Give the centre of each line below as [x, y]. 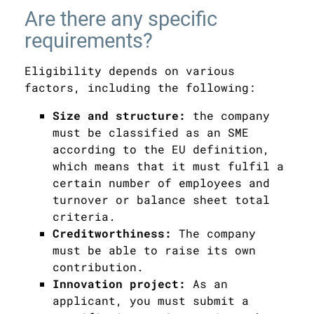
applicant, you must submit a [151, 300]
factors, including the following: [140, 87]
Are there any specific [121, 19]
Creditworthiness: [116, 233]
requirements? [89, 40]
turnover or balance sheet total [161, 199]
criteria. [84, 216]
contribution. [98, 266]
